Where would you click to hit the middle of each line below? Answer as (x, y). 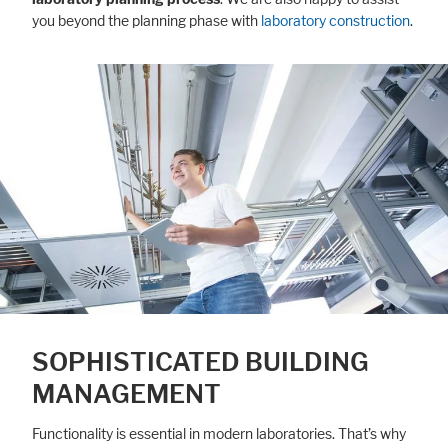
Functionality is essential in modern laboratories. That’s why (219, 434)
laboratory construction (335, 20)
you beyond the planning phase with (146, 20)
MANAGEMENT (126, 394)
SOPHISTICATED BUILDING (200, 362)
